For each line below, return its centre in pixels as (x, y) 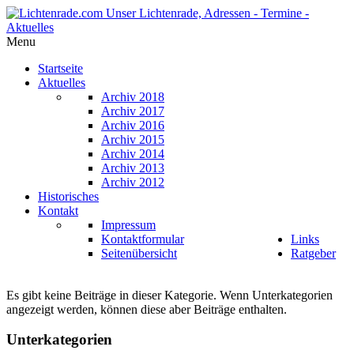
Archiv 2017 (133, 111)
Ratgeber (313, 253)
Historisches (68, 196)
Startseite (60, 68)
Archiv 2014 (133, 154)
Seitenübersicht (139, 253)
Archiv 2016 (133, 125)
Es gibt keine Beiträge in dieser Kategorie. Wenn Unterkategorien (169, 295)
